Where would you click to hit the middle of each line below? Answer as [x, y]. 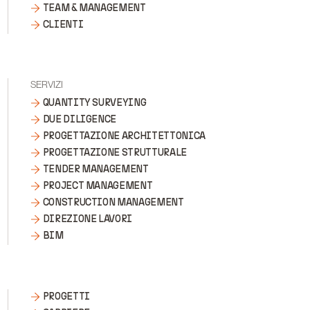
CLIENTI [63, 25]
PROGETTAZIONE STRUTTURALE [115, 153]
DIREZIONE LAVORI [88, 219]
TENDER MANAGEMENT [95, 169]
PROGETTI [66, 297]
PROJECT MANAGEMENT [98, 186]
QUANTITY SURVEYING [94, 103]
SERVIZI [46, 84]
